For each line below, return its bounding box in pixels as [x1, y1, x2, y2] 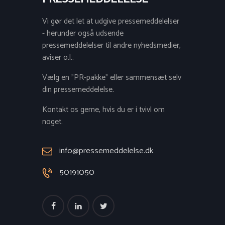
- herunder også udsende [42, 27, 124, 41]
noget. [42, 115, 63, 129]
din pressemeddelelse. [42, 83, 114, 96]
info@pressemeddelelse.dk [59, 144, 153, 158]
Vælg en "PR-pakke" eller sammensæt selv [42, 71, 181, 84]
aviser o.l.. [42, 51, 74, 65]
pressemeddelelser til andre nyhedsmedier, [42, 39, 181, 53]
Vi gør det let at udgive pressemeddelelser [42, 15, 179, 29]
